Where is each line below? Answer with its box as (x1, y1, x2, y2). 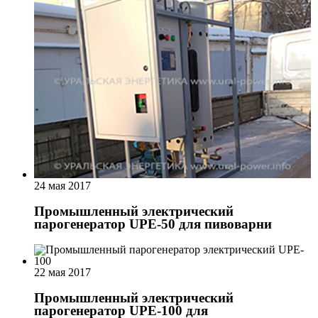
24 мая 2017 (34, 180, 91, 192)
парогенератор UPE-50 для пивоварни (34, 216, 272, 232)
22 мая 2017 (34, 265, 91, 278)
